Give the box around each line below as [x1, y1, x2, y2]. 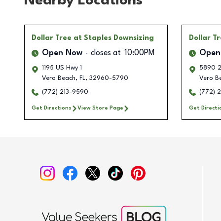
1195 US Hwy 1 [42, 65, 82, 72]
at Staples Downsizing [74, 35, 154, 42]
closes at [91, 49, 121, 58]
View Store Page [77, 105, 123, 111]
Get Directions [32, 105, 72, 111]
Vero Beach [42, 75, 75, 82]
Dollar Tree [32, 35, 72, 42]
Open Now [42, 49, 82, 58]
